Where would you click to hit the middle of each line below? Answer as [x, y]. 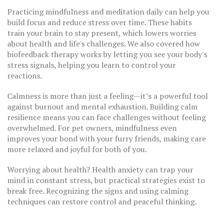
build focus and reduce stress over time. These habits [100, 22]
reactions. [25, 76]
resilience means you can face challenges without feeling [107, 117]
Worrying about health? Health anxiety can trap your [100, 170]
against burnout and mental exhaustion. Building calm [102, 107]
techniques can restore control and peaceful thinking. [102, 201]
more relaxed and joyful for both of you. [77, 149]
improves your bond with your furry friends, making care [107, 139]
